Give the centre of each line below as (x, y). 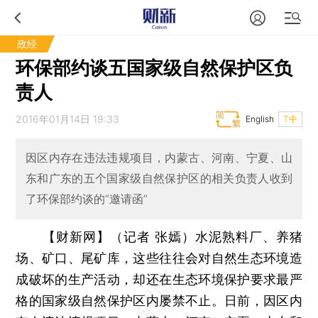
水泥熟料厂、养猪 (248, 236)
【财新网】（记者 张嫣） (119, 236)
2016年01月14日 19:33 (68, 119)
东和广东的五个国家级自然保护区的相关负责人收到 (159, 179)
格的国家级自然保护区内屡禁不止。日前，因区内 (159, 300)
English (259, 119)
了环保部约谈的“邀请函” (86, 199)
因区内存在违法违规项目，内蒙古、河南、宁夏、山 (159, 158)
